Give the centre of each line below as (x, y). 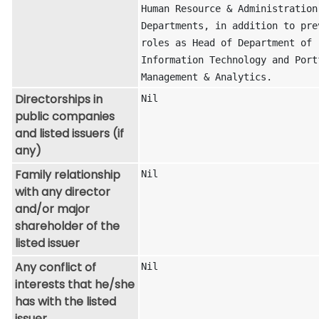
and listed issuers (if (69, 134)
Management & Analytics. (206, 77)
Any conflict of (56, 268)
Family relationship (68, 175)
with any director (63, 192)
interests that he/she (75, 285)
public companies (65, 117)
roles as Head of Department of (226, 43)
